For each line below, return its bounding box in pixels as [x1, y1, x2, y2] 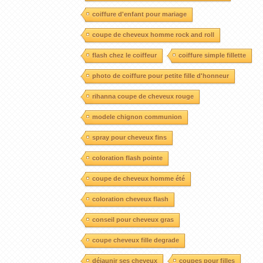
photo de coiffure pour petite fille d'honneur [92, 72, 229, 79]
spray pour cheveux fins [92, 133, 167, 141]
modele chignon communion [92, 113, 182, 120]
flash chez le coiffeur [92, 51, 157, 59]
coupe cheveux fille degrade [92, 236, 179, 244]
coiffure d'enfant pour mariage [92, 10, 187, 18]
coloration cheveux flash [92, 195, 168, 203]
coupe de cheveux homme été [92, 174, 185, 182]
